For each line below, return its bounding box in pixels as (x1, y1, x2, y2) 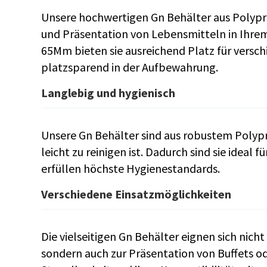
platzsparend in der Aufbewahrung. (41, 60, 218, 74)
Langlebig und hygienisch (41, 85, 175, 100)
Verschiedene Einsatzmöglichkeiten (41, 187, 231, 201)
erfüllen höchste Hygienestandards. (41, 161, 220, 176)
